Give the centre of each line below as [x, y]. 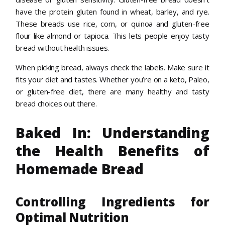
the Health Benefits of [113, 151]
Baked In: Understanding [113, 133]
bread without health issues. [63, 48]
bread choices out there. [56, 104]
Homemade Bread [80, 169]
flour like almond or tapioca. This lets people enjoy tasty [113, 36]
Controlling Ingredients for [113, 202]
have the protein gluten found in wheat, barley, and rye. [113, 12]
